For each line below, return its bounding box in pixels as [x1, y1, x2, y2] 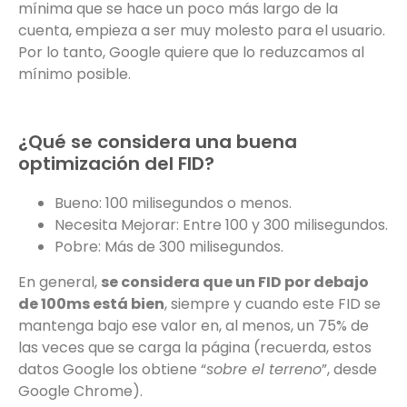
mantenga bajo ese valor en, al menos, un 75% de [18, 314, 369, 336]
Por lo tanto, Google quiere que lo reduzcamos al [18, 42, 364, 64]
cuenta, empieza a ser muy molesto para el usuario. [18, 20, 385, 42]
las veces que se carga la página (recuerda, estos [18, 336, 372, 358]
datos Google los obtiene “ [18, 358, 206, 380]
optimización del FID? [18, 151, 214, 177]
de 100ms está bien [18, 293, 164, 314]
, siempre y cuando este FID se [164, 293, 381, 314]
